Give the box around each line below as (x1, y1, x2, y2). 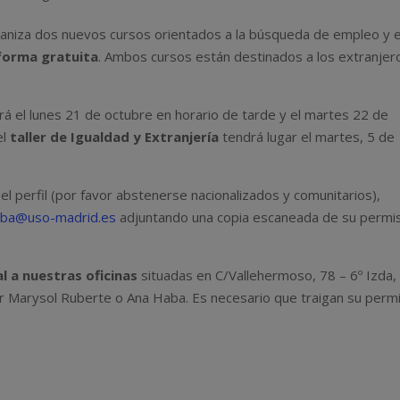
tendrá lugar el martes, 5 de (219, 127, 396, 146)
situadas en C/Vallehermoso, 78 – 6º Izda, (137, 265, 397, 284)
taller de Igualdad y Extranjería (10, 127, 220, 146)
